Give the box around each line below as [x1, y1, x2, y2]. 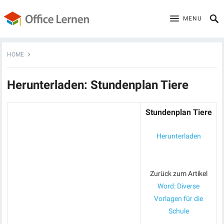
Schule [168, 207, 189, 215]
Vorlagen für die [154, 194, 203, 202]
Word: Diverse [157, 182, 200, 190]
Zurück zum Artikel [149, 169, 207, 177]
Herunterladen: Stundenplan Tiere [7, 78, 189, 92]
